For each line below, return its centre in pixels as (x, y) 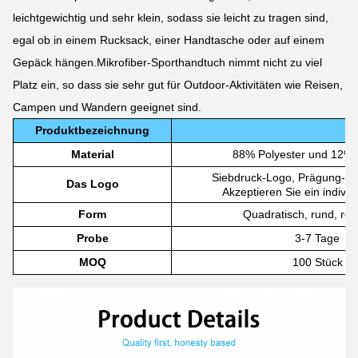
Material (92, 154)
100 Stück (317, 262)
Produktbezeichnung (92, 130)
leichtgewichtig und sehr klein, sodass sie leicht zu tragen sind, (171, 18)
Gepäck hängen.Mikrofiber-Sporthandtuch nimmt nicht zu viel (167, 62)
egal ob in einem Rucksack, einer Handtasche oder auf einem (169, 40)
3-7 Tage (317, 238)
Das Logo (92, 184)
